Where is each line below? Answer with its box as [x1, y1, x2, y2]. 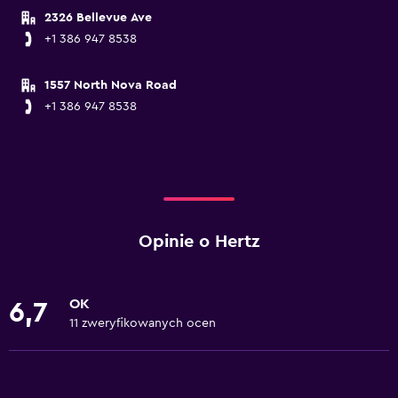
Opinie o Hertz [139, 233, 259, 251]
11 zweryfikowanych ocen [69, 317, 216, 330]
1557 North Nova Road [44, 79, 177, 92]
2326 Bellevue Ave [44, 12, 152, 24]
